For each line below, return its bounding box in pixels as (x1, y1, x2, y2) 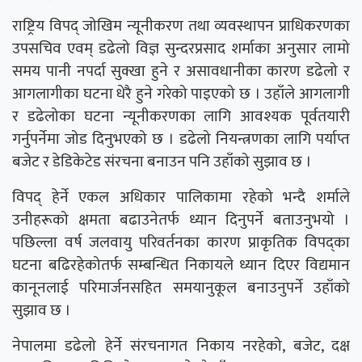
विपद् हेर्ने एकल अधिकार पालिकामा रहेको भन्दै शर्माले (12, 184, 350, 210)
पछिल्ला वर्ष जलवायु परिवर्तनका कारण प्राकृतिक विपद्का (12, 229, 350, 255)
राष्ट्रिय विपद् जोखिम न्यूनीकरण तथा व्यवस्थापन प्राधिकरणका (12, 13, 350, 39)
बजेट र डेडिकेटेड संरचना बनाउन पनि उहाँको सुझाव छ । (12, 149, 312, 175)
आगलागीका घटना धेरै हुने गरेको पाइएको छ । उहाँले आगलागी (12, 81, 350, 107)
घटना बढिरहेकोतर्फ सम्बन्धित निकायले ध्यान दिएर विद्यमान (12, 252, 350, 278)
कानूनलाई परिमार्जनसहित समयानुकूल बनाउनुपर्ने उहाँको (12, 275, 350, 301)
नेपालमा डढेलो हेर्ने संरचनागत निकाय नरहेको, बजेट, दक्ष (12, 333, 350, 359)
